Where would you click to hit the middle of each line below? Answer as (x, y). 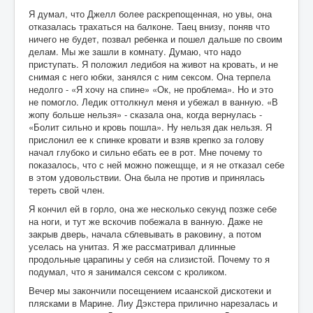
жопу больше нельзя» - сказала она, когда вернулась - (145, 115)
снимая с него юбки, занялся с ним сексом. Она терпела (150, 77)
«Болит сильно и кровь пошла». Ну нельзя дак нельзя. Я (150, 127)
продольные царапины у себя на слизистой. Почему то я (149, 259)
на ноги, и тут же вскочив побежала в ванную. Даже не (146, 221)
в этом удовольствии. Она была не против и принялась (147, 177)
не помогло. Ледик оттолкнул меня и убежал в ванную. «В (153, 102)
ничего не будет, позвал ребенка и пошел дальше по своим (155, 39)
